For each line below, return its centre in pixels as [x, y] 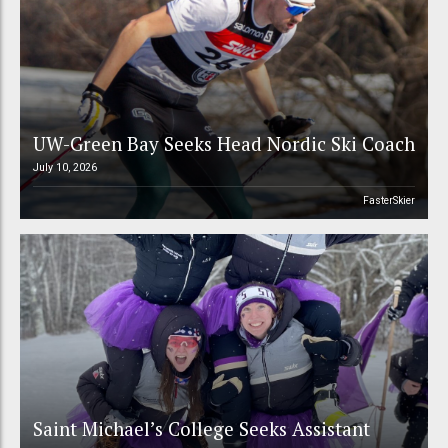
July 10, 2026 [64, 168]
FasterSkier [389, 201]
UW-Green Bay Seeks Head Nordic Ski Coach [223, 144]
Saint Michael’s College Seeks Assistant [201, 428]
